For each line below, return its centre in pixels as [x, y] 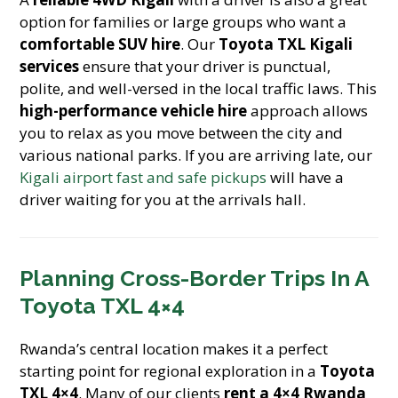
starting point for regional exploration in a [170, 371]
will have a [306, 177]
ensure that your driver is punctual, [205, 66]
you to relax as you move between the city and [182, 133]
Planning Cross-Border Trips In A [195, 278]
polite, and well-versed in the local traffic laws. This [199, 88]
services [50, 66]
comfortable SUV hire [100, 44]
